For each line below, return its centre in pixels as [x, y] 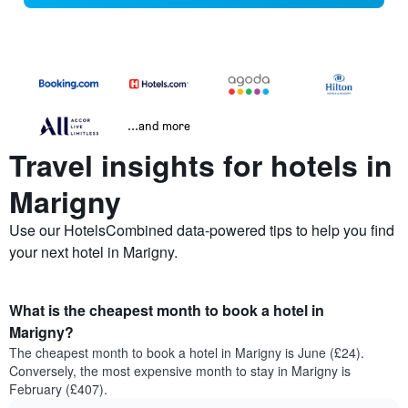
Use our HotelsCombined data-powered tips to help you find [202, 230]
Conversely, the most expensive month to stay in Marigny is [180, 371]
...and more [159, 126]
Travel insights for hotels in [201, 165]
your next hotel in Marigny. [93, 252]
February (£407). [58, 389]
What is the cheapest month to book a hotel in [167, 311]
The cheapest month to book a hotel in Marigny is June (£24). [187, 353]
